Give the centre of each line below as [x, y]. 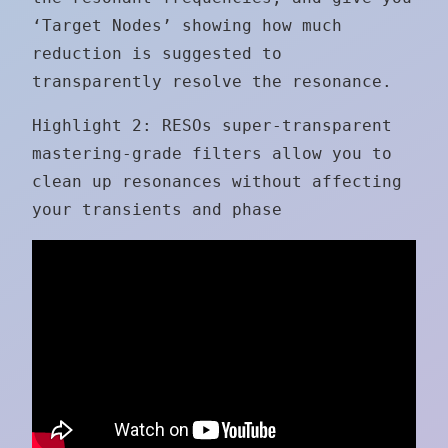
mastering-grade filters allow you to [212, 153]
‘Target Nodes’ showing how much [187, 25]
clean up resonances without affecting [217, 181]
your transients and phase [157, 209]
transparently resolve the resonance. [212, 81]
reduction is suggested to [157, 53]
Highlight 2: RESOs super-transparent [212, 125]
